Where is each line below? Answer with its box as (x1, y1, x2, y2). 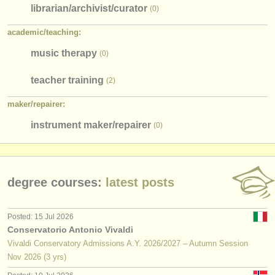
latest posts (102, 176, 174, 189)
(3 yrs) (41, 252, 66, 261)
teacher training (31, 74, 104, 85)
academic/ (7, 28, 46, 37)
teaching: (46, 28, 81, 37)
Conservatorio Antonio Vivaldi (7, 225, 133, 234)
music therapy (31, 47, 97, 58)
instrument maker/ (31, 119, 115, 130)
